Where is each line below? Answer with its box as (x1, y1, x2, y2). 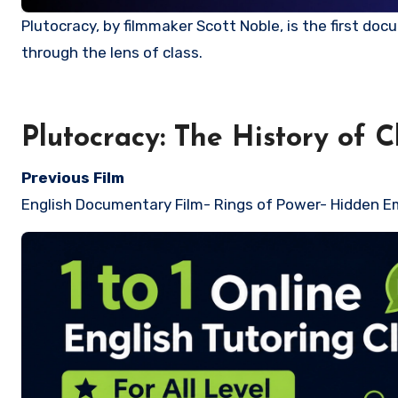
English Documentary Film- (21, 195, 211, 213)
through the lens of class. (21, 43, 203, 61)
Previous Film (21, 168, 124, 187)
